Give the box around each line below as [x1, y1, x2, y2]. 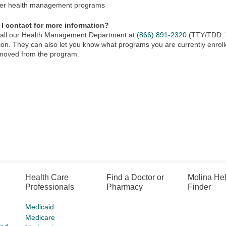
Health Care [25, 173, 69, 182]
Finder [187, 183, 211, 191]
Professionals [25, 183, 75, 191]
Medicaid [25, 203, 54, 211]
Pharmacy [106, 183, 143, 191]
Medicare [25, 213, 55, 221]
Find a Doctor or [106, 173, 164, 182]
